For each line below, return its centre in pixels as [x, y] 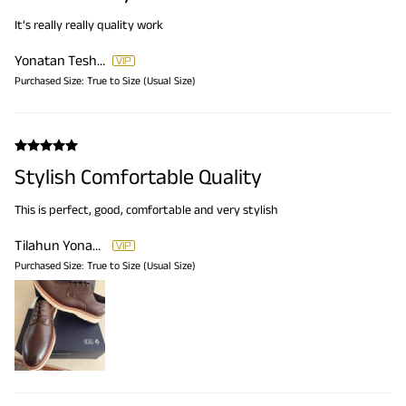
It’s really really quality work [89, 25]
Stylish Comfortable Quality [138, 177]
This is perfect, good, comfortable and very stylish [146, 210]
